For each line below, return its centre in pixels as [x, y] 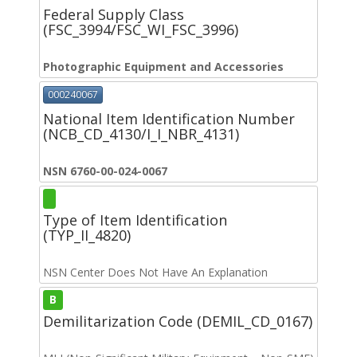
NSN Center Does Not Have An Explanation [155, 272]
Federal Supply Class [114, 15]
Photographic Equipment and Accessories [163, 67]
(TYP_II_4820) [87, 235]
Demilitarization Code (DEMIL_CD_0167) [178, 321]
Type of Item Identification [135, 220]
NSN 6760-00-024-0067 [105, 171]
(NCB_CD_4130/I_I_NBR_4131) [141, 133]
